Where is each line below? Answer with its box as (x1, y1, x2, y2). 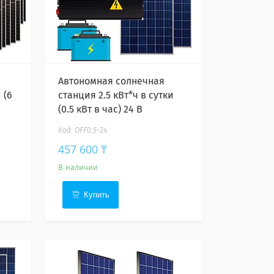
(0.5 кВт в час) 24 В (58, 105, 143, 114)
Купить (84, 190, 110, 199)
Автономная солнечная (58, 76, 165, 86)
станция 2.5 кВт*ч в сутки (58, 91, 174, 100)
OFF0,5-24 (75, 127, 108, 135)
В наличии (58, 164, 98, 172)
